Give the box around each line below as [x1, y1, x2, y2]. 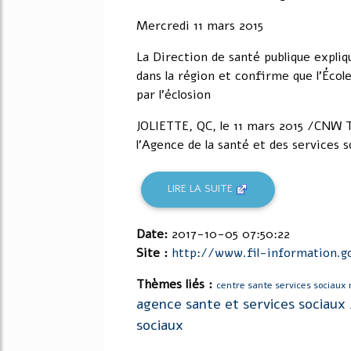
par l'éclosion [136, 85, 211, 103]
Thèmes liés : [136, 275, 216, 293]
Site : [136, 244, 172, 262]
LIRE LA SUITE [168, 182, 237, 197]
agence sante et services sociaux [136, 294, 346, 313]
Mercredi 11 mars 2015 [136, 16, 263, 34]
